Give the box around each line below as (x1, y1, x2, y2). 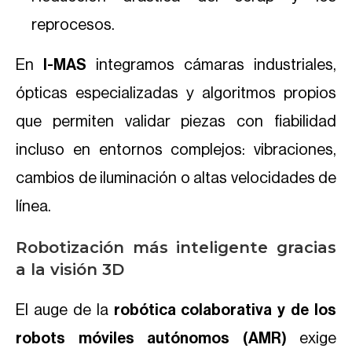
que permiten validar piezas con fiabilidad (16, 114, 336, 130)
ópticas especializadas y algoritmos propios (16, 86, 336, 101)
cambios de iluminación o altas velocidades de (16, 170, 336, 186)
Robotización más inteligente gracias (16, 238, 336, 257)
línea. (16, 199, 53, 214)
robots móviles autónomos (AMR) (16, 331, 287, 346)
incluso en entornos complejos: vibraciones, (16, 142, 336, 158)
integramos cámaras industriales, (86, 57, 336, 73)
